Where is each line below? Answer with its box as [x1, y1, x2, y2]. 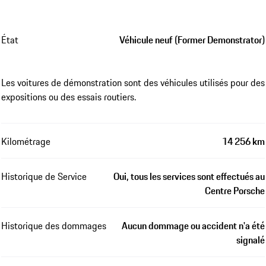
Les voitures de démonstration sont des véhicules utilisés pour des [1, 75, 265, 90]
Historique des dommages [1, 218, 106, 233]
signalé [236, 233, 265, 248]
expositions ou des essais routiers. [1, 90, 136, 104]
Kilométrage [1, 134, 50, 149]
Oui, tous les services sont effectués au [113, 169, 265, 184]
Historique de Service [1, 169, 87, 184]
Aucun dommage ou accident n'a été [122, 218, 265, 233]
